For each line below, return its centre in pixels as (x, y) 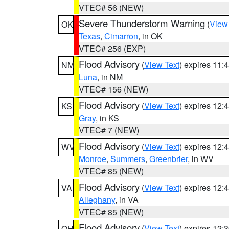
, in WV (201, 159)
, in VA (127, 200)
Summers (128, 159)
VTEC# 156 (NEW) (113, 89)
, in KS (107, 118)
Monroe (93, 159)
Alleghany (97, 200)
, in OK (150, 36)
